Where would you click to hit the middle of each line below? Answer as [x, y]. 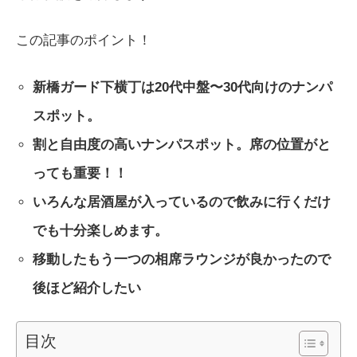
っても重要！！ [80, 173]
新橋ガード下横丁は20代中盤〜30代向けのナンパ [183, 86]
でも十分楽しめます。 [101, 230]
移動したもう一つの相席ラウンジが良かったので [182, 259]
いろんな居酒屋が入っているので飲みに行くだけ [182, 201]
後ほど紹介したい [87, 287]
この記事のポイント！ [84, 39]
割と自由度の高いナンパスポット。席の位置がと [182, 144]
